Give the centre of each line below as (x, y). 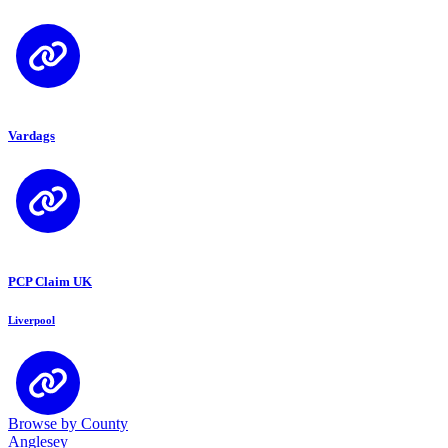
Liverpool (31, 320)
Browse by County (68, 424)
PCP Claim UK (50, 281)
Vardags (31, 136)
